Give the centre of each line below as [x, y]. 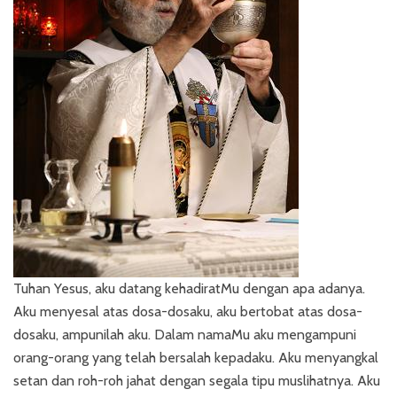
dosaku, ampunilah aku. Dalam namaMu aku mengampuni [185, 335]
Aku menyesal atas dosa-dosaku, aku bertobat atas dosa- [188, 311]
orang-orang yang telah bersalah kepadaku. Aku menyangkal [196, 358]
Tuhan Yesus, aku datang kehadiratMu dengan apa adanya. [189, 288]
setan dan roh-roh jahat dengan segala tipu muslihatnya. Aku [197, 381]
